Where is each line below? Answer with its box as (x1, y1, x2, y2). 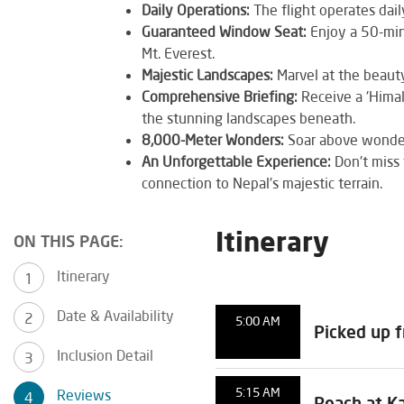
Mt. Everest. (142, 43, 215, 61)
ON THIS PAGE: (14, 230, 124, 251)
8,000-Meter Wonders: (142, 130, 284, 148)
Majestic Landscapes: (142, 65, 273, 83)
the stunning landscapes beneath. (142, 108, 355, 126)
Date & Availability (57, 306, 174, 324)
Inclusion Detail (57, 345, 153, 363)
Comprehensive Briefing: (142, 87, 298, 105)
